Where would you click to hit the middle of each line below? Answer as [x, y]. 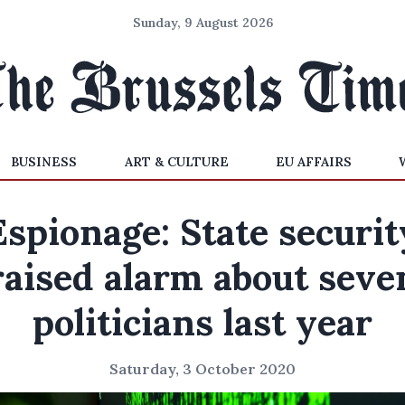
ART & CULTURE [176, 162]
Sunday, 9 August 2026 [202, 23]
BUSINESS [44, 162]
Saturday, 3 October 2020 [202, 369]
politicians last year [202, 322]
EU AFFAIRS [313, 162]
